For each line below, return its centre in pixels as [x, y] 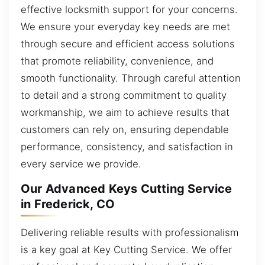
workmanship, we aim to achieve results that [125, 112]
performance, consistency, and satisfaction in [127, 146]
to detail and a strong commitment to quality [124, 95]
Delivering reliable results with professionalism [130, 232]
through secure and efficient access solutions [128, 43]
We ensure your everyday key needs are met [125, 26]
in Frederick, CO [68, 204]
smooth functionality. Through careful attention [131, 78]
